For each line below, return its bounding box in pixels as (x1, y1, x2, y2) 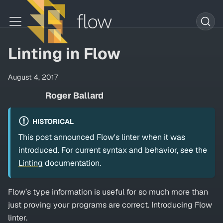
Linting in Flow (8, 43, 120, 64)
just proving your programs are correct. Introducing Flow (8, 200, 212, 211)
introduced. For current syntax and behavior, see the (18, 145, 207, 156)
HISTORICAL (32, 116, 74, 126)
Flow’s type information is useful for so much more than (8, 187, 208, 198)
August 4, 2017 (8, 73, 58, 82)
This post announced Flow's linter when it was (18, 132, 185, 143)
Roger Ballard (45, 90, 104, 101)
